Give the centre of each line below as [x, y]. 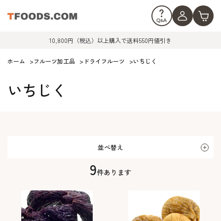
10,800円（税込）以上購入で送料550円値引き [110, 40]
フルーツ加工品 [54, 61]
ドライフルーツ [104, 61]
